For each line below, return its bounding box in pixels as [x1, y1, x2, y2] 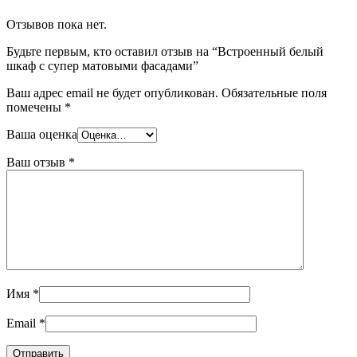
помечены [6, 100, 65, 115]
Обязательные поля [218, 86, 327, 100]
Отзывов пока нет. [6, 18, 107, 32]
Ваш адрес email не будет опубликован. [6, 86, 218, 100]
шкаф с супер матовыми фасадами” [6, 59, 198, 73]
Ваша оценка [6, 127, 77, 142]
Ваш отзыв [6, 155, 69, 170]
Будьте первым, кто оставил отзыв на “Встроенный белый [6, 45, 324, 59]
